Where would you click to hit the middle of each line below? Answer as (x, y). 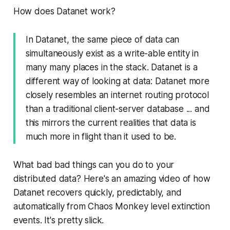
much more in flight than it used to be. (101, 137)
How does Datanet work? (64, 12)
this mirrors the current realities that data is (111, 123)
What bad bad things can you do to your (94, 165)
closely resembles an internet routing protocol (117, 95)
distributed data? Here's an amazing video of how (112, 179)
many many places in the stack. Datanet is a (111, 68)
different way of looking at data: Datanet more (117, 81)
